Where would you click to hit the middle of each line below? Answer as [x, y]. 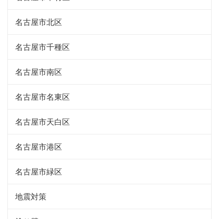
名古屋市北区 [39, 22]
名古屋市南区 [39, 71]
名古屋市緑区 [39, 171]
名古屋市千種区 [43, 46]
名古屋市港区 [39, 146]
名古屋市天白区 [43, 121]
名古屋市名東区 [43, 96]
